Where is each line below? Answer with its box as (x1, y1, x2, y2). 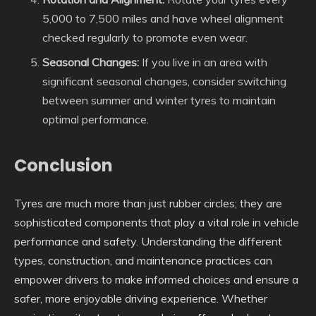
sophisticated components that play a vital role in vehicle (14, 214, 299, 229)
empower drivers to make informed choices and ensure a (14, 272, 298, 286)
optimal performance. (42, 111, 149, 126)
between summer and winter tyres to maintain (42, 92, 276, 107)
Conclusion (14, 153, 113, 177)
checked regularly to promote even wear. (42, 30, 248, 44)
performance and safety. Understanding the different (14, 233, 282, 248)
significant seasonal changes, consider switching (42, 73, 286, 88)
